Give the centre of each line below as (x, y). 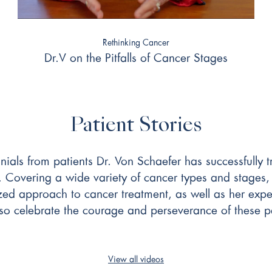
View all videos (136, 259)
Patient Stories (136, 125)
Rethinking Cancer (136, 42)
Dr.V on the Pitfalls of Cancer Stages (136, 57)
